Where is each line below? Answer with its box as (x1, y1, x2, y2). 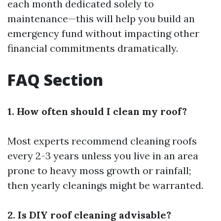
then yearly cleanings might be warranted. (7, 179, 203, 191)
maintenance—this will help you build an (7, 12, 195, 25)
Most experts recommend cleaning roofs (7, 134, 197, 147)
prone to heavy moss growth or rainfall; (7, 164, 191, 177)
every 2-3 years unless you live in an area (7, 149, 198, 162)
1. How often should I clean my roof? (7, 105, 187, 117)
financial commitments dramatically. (7, 41, 178, 54)
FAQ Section (7, 69, 103, 90)
